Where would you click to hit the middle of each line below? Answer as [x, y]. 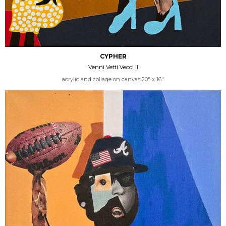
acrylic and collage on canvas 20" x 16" [113, 79]
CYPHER [113, 56]
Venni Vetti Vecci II [113, 67]
